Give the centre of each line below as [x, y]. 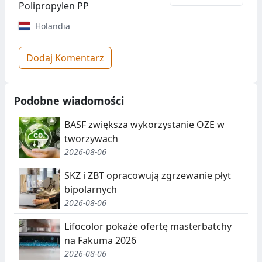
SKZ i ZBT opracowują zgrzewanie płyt [148, 175]
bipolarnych [91, 189]
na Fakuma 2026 [100, 240]
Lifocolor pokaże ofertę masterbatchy [148, 226]
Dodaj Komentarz [65, 58]
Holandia [51, 26]
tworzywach [91, 138]
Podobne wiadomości [69, 101]
